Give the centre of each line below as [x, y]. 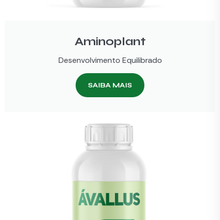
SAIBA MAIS [110, 85]
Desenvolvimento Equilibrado [110, 60]
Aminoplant [110, 42]
